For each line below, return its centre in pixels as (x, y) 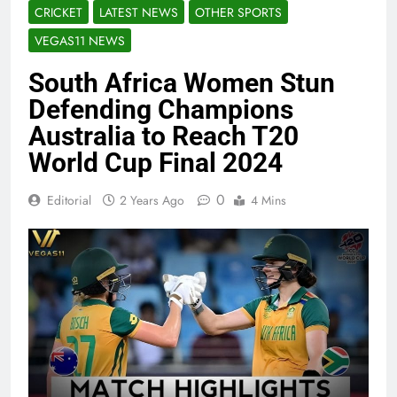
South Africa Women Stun (182, 83)
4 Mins (269, 201)
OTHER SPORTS (238, 13)
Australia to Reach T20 (163, 136)
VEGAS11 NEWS (80, 41)
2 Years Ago (152, 201)
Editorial (69, 201)
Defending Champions (161, 110)
